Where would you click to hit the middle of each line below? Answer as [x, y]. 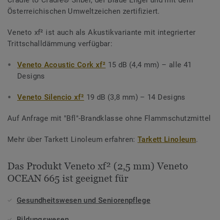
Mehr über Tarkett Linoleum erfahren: [73, 140]
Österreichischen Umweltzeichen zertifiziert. [84, 12]
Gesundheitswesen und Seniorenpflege [84, 201]
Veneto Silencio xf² [51, 97]
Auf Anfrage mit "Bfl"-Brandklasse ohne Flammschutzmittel [109, 119]
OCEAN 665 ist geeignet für [68, 179]
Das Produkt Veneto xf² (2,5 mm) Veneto [98, 166]
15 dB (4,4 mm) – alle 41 [149, 65]
